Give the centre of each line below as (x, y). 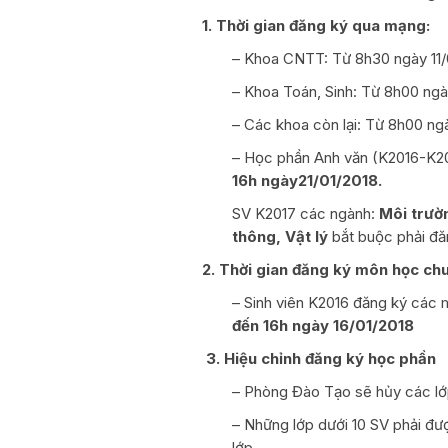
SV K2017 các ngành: (305, 213)
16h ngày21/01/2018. (309, 180)
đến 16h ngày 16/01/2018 (323, 325)
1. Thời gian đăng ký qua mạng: (316, 25)
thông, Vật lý (280, 236)
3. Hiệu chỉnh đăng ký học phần (321, 358)
